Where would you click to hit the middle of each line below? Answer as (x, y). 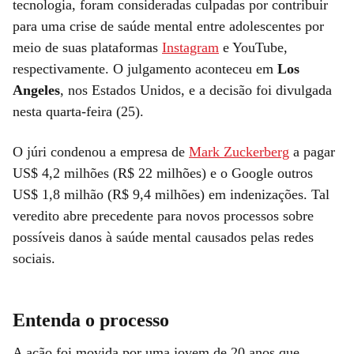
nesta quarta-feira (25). (78, 111)
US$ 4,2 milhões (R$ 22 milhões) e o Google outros (163, 173)
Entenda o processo (91, 320)
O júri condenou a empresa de (101, 151)
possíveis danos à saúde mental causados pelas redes (163, 237)
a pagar (312, 151)
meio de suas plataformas (87, 47)
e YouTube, (253, 47)
